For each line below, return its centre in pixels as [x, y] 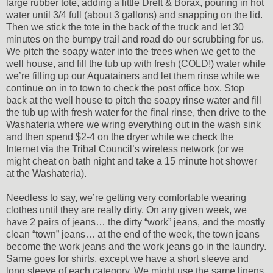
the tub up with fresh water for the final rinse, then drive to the [136, 112]
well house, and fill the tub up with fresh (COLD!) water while [136, 63]
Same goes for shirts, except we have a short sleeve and [127, 258]
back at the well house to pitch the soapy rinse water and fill [134, 100]
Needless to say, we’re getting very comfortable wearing [126, 197]
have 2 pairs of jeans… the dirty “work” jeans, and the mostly [136, 222]
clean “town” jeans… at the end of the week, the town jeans [133, 234]
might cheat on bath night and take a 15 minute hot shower [132, 161]
